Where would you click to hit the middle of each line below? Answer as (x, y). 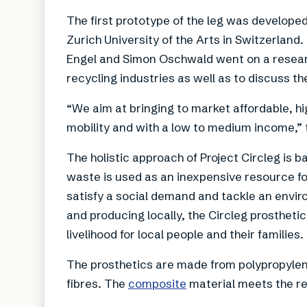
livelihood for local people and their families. (185, 234)
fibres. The (97, 283)
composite (157, 283)
